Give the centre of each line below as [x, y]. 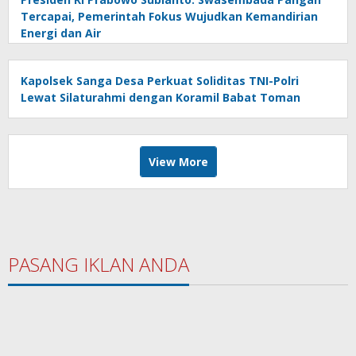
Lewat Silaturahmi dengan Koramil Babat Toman [161, 97]
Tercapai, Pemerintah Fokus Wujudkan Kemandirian [169, 16]
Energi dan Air [61, 33]
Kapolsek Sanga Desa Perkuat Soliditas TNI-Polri [160, 81]
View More [178, 162]
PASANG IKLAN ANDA [99, 264]
